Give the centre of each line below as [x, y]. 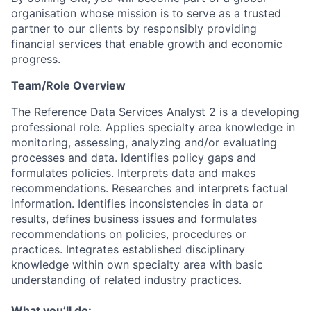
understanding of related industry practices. [126, 280]
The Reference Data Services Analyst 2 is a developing [155, 112]
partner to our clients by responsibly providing [134, 28]
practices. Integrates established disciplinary [128, 249]
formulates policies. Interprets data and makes [133, 173]
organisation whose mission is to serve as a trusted [146, 13]
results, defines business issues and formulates [134, 219]
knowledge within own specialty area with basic [137, 264]
